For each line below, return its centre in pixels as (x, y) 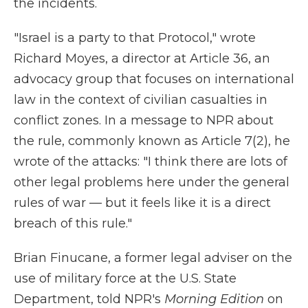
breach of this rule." (73, 223)
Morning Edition (214, 299)
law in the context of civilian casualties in (141, 100)
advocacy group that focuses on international (154, 79)
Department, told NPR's (89, 299)
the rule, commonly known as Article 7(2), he (152, 141)
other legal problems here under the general (152, 182)
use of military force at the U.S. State (125, 278)
